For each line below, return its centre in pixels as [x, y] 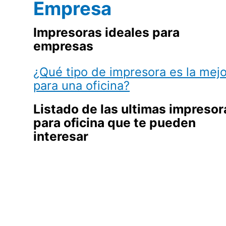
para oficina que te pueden [115, 123]
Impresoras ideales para [107, 32]
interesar [61, 136]
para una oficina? [82, 85]
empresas [64, 46]
